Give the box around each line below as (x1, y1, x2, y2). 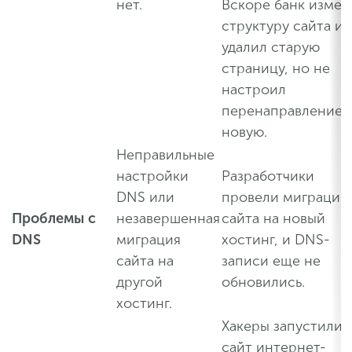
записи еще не (222, 252, 321, 270)
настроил (222, 81, 286, 99)
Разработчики (222, 167, 314, 185)
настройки (116, 167, 189, 185)
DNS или (116, 189, 174, 207)
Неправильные (116, 146, 214, 164)
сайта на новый (222, 210, 325, 228)
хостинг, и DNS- (222, 231, 330, 249)
